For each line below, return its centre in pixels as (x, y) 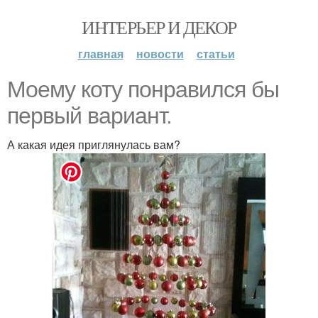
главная (100, 54)
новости (160, 54)
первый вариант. (89, 116)
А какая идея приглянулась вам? (94, 144)
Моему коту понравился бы (143, 89)
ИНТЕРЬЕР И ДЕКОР (159, 27)
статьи (215, 54)
